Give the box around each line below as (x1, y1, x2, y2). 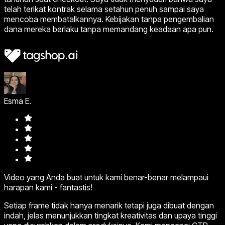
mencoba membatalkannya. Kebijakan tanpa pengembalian (4, 14, 214, 24)
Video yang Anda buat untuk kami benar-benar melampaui (4, 172, 208, 182)
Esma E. (4, 95, 31, 106)
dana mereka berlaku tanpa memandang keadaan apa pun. (4, 24, 213, 34)
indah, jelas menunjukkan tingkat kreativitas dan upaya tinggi (4, 210, 217, 220)
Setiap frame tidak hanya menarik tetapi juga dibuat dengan (4, 200, 214, 210)
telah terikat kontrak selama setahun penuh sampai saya (4, 4, 204, 14)
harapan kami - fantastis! (4, 182, 92, 192)
